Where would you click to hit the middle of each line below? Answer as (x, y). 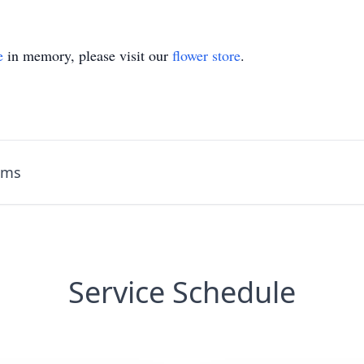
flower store (206, 55)
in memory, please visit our (88, 55)
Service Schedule (182, 292)
